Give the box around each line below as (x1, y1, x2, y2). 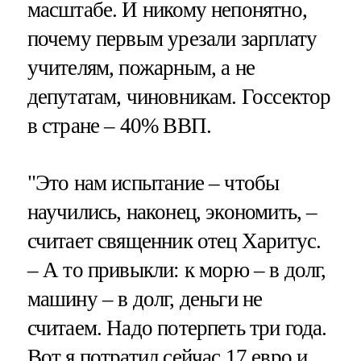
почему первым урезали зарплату (27, 27, 317, 52)
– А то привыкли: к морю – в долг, (27, 258, 326, 283)
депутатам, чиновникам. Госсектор (27, 85, 331, 110)
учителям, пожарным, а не (27, 56, 255, 81)
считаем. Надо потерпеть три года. (27, 316, 327, 341)
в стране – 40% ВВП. (27, 114, 212, 139)
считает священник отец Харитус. (27, 229, 322, 254)
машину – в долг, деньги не (27, 287, 263, 312)
